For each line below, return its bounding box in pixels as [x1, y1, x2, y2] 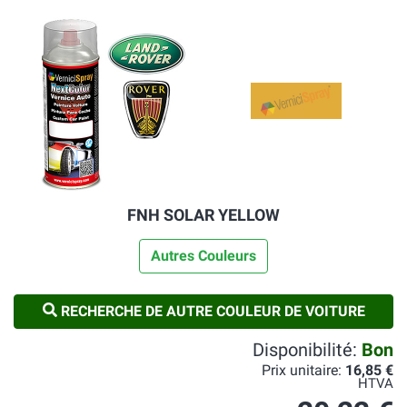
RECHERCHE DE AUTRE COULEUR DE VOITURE [56, 303, 365, 320]
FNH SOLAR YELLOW [127, 205, 280, 224]
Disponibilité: [253, 339, 362, 361]
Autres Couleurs [151, 247, 256, 264]
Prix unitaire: [262, 362, 345, 379]
